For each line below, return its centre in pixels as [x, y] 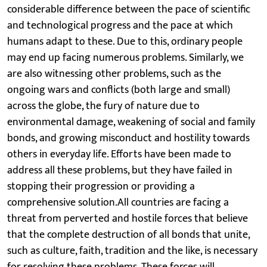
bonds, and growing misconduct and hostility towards [128, 138]
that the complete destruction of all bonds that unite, [128, 235]
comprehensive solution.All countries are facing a [118, 202]
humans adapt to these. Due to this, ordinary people [125, 41]
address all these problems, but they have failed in [120, 170]
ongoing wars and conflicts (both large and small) [119, 90]
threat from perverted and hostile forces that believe [128, 218]
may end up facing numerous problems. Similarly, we [125, 58]
